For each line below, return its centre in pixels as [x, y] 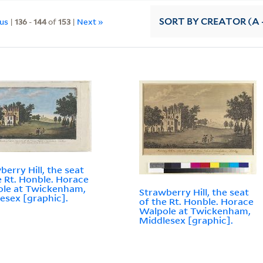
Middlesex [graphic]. [186, 220]
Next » [90, 21]
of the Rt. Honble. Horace [197, 202]
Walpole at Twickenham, [195, 211]
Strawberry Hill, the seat [194, 192]
